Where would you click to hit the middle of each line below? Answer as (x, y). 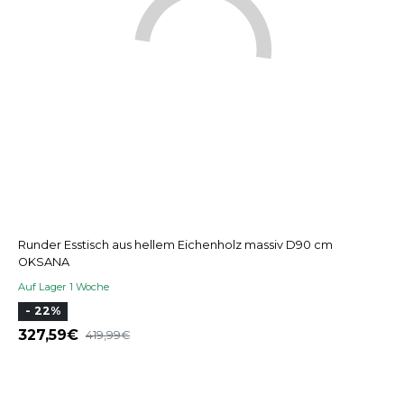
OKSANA (44, 262)
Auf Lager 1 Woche (64, 286)
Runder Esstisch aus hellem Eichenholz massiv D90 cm (175, 244)
